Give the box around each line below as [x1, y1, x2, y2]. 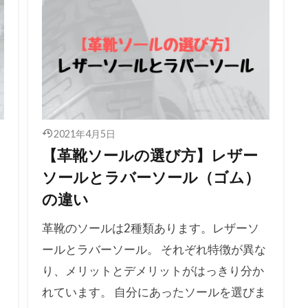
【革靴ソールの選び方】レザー [41, 146, 258, 164]
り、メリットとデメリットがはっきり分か [41, 263, 264, 278]
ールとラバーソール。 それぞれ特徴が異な [41, 241, 266, 256]
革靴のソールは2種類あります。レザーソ [41, 220, 259, 235]
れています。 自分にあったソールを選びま [41, 284, 266, 299]
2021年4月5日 [54, 127, 115, 140]
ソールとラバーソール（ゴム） [41, 168, 260, 186]
